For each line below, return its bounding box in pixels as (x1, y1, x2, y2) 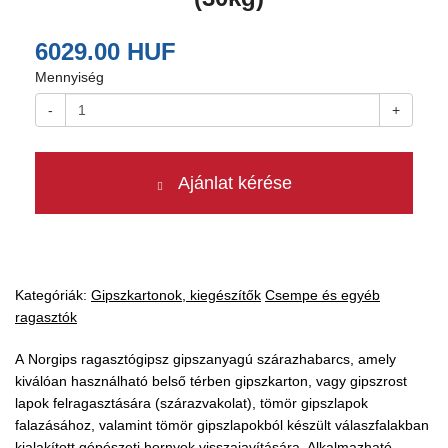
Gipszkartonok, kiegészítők (91, 287, 261, 303)
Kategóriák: (15, 287, 91, 303)
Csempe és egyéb (265, 287, 380, 303)
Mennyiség (35, 69, 104, 85)
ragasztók (15, 309, 77, 325)
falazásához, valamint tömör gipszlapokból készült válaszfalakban (15, 417, 429, 433)
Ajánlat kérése (172, 173, 292, 193)
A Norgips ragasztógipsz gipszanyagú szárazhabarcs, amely (15, 351, 396, 367)
